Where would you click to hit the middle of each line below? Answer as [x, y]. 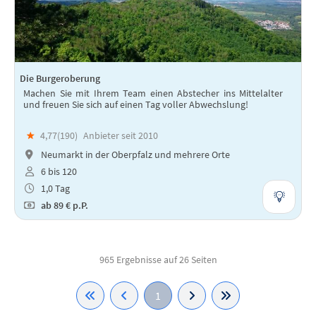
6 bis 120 [57, 172]
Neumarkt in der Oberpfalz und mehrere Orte [134, 155]
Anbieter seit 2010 [121, 135]
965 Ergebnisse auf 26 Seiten [158, 260]
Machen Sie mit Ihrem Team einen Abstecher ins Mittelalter [153, 93]
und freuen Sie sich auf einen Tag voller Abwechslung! [136, 105]
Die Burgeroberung [60, 79]
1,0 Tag [54, 188]
